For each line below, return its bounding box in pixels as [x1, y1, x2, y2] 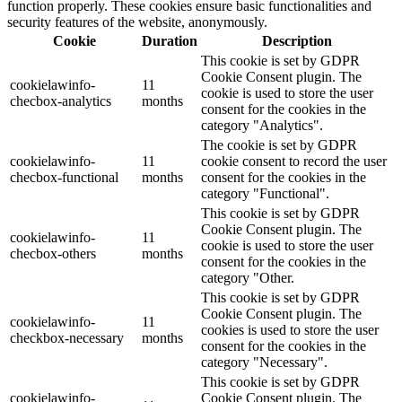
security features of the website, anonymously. [7, 13, 267, 30]
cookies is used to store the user [201, 321, 379, 337]
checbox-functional [10, 169, 118, 185]
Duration [142, 32, 197, 48]
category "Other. [201, 269, 294, 285]
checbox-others [10, 245, 96, 261]
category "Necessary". [201, 354, 328, 370]
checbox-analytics [10, 92, 111, 109]
